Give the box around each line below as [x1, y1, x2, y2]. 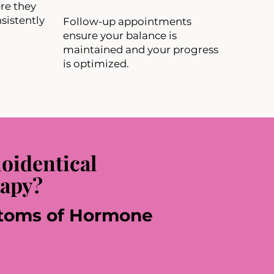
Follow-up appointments [62, 15, 191, 28]
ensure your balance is [62, 29, 177, 42]
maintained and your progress [62, 43, 218, 56]
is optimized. [62, 57, 129, 70]
